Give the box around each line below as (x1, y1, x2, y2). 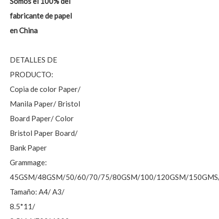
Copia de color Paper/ (10, 85, 81, 93)
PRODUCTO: (10, 70, 53, 79)
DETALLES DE (10, 55, 57, 64)
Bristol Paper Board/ (10, 129, 78, 137)
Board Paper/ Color (10, 114, 74, 123)
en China (10, 26, 38, 35)
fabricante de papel (10, 11, 72, 20)
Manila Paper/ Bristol (10, 99, 80, 108)
